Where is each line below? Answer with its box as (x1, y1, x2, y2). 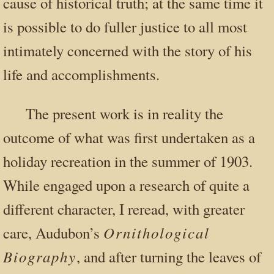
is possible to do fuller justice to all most (3, 16, 247, 37)
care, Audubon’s (3, 222, 103, 243)
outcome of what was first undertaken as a (3, 127, 255, 147)
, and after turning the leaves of (76, 246, 261, 267)
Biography (3, 245, 76, 267)
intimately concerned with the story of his (3, 40, 252, 61)
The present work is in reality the (26, 103, 224, 124)
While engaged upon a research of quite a (3, 174, 250, 195)
